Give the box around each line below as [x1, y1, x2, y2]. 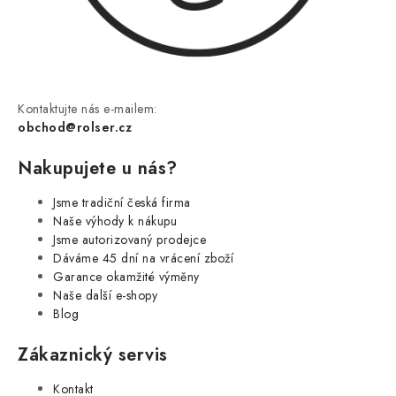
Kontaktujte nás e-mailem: [18, 99, 157, 118]
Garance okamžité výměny [53, 267, 200, 286]
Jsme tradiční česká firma [53, 193, 191, 211]
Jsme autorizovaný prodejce [53, 230, 206, 248]
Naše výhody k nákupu [53, 211, 177, 230]
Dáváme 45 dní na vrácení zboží [53, 248, 233, 267]
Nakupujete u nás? [18, 155, 178, 181]
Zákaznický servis [18, 341, 168, 368]
